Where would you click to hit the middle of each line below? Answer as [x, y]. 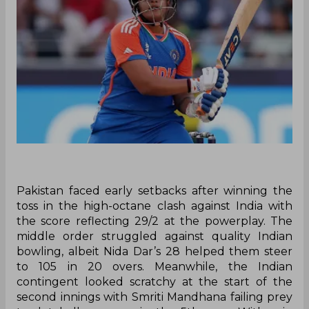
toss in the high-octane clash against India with [154, 206]
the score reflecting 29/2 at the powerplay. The [154, 221]
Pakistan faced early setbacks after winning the [154, 191]
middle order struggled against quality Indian [154, 237]
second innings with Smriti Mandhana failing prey [154, 297]
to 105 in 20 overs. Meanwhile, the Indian [154, 267]
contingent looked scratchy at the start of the [154, 282]
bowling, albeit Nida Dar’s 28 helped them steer [154, 252]
